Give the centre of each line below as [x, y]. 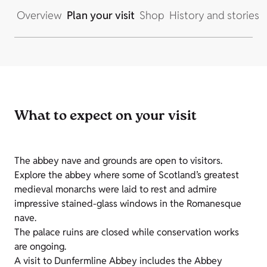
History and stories [214, 15]
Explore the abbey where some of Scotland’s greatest [127, 175]
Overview [39, 15]
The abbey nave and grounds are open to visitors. [118, 161]
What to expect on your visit [105, 117]
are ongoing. [40, 247]
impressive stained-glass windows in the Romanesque [128, 204]
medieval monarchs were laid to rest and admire [116, 190]
